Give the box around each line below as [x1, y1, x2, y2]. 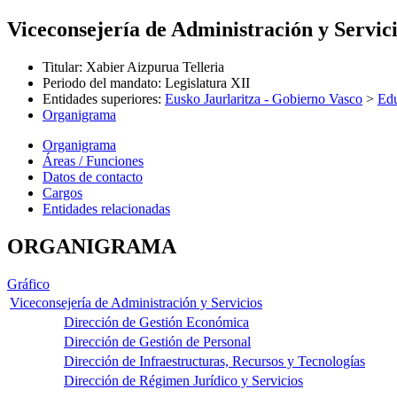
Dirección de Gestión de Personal [64, 333, 251, 349]
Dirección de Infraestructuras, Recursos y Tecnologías [64, 353, 365, 369]
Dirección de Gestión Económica [64, 314, 249, 330]
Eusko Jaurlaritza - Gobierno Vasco [165, 90, 362, 106]
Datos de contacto [43, 168, 143, 184]
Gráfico [7, 276, 50, 292]
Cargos [43, 184, 82, 200]
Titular [43, 58, 79, 74]
